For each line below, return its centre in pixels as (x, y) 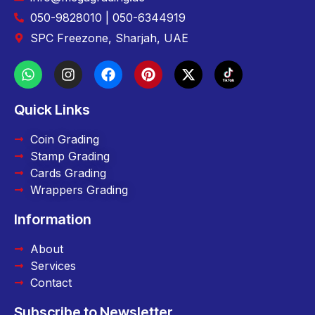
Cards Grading (68, 173)
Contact (51, 283)
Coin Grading (64, 139)
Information (53, 219)
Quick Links (52, 110)
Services (53, 266)
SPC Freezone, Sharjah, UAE (109, 38)
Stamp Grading (70, 156)
